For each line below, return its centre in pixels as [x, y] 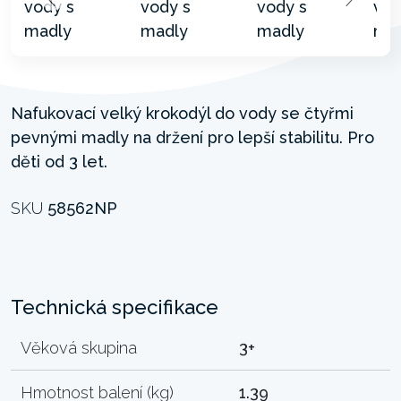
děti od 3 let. [59, 161]
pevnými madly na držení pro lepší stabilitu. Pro [192, 137]
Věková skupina [79, 347]
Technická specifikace [115, 307]
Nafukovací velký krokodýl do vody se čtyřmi [182, 113]
